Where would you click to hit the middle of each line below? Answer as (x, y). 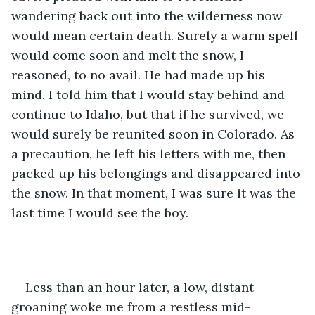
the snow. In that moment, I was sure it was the (155, 193)
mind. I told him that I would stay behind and (150, 94)
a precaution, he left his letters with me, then (150, 153)
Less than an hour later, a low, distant (141, 287)
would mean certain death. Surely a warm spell (156, 35)
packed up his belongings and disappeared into (157, 173)
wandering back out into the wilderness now (148, 15)
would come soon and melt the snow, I (129, 55)
